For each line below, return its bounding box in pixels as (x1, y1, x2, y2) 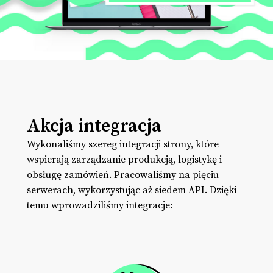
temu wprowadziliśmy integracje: (27, 199, 172, 211)
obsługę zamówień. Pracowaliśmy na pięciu (27, 168, 219, 181)
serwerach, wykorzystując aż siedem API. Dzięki (27, 183, 236, 196)
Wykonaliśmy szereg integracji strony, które (27, 138, 219, 151)
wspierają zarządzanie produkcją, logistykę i (27, 153, 222, 166)
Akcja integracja (27, 114, 161, 138)
